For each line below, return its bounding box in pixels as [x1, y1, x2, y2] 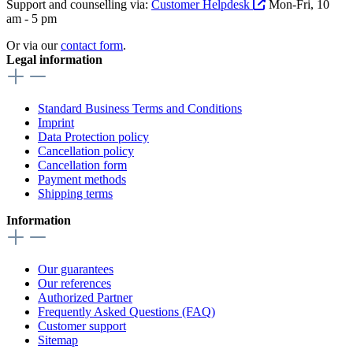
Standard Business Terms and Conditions [38, 102, 242, 115]
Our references [38, 277, 111, 290]
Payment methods [38, 173, 126, 186]
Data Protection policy [38, 130, 149, 143]
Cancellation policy [38, 144, 134, 158]
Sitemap [38, 333, 78, 347]
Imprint [38, 116, 74, 129]
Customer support [38, 319, 126, 333]
